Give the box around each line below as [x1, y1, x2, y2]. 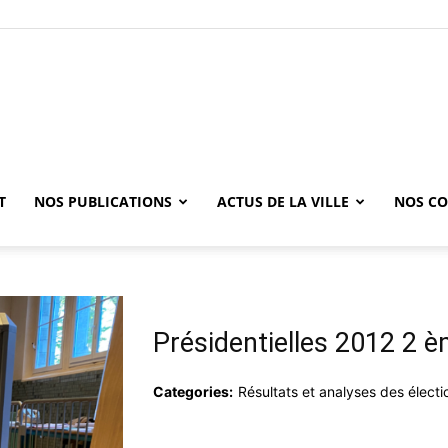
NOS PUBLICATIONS [34, 192, 172, 211]
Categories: [153, 383, 234, 400]
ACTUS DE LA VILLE [217, 192, 349, 211]
